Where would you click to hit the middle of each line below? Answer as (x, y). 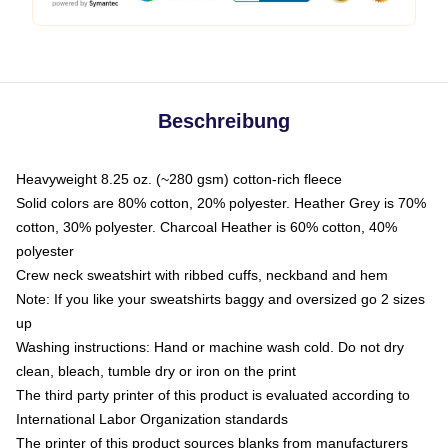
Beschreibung (224, 121)
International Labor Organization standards (152, 419)
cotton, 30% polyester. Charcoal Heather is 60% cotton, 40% (206, 227)
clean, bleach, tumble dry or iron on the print (156, 371)
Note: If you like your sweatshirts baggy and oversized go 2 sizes (220, 299)
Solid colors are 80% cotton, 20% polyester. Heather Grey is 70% (221, 203)
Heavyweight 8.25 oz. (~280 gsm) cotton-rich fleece (179, 179)
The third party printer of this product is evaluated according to (213, 395)
